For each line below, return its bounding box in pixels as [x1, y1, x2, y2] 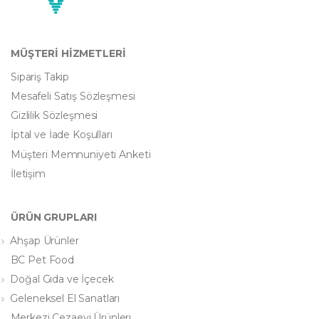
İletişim [11, 167, 46, 180]
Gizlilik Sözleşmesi [11, 109, 98, 122]
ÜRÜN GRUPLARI [11, 210, 98, 224]
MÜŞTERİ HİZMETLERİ [11, 46, 126, 60]
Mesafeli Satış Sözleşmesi [11, 89, 135, 103]
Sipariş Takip [11, 70, 70, 83]
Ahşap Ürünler [10, 234, 79, 247]
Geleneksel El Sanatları [10, 292, 120, 305]
